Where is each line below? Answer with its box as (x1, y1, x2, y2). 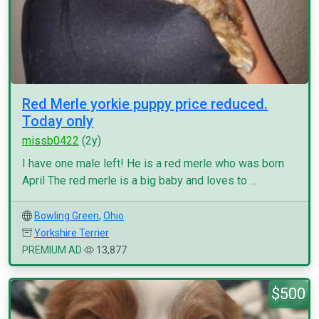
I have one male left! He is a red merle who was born (22, 157, 284, 170)
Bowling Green (34, 210, 99, 221)
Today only (22, 113, 93, 130)
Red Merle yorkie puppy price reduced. (22, 95, 268, 113)
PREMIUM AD (22, 244, 82, 256)
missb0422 (22, 134, 79, 147)
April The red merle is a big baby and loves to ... (22, 174, 256, 187)
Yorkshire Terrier (34, 227, 109, 239)
